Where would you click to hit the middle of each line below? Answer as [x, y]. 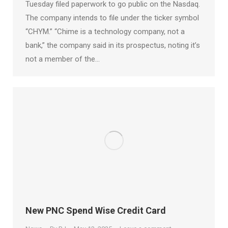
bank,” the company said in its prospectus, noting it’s [113, 46]
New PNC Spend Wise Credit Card [96, 210]
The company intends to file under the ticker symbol [112, 18]
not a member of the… [63, 59]
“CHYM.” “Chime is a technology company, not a [105, 32]
